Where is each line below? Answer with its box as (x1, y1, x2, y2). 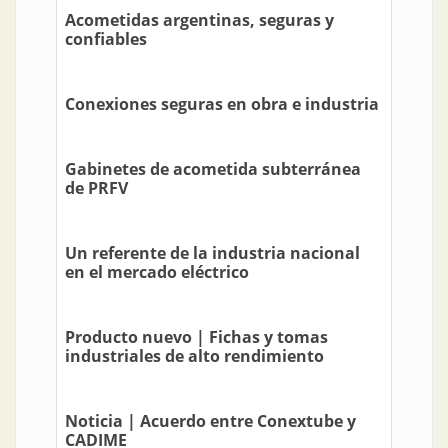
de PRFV (65, 177, 128, 200)
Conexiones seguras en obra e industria (65, 93, 379, 116)
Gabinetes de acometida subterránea (65, 158, 361, 181)
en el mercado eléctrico (65, 261, 249, 284)
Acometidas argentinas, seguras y (65, 9, 334, 32)
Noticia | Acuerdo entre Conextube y (65, 410, 356, 433)
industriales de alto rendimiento (65, 345, 324, 368)
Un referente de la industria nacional (65, 242, 360, 265)
